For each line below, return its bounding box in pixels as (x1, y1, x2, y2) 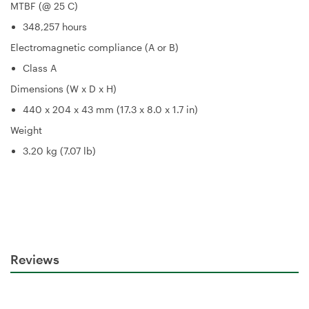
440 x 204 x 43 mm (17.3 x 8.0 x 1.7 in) (23, 103, 198, 115)
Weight (10, 123, 42, 136)
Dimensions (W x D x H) (10, 82, 117, 94)
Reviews (10, 251, 59, 267)
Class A (23, 61, 57, 74)
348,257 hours (23, 20, 87, 32)
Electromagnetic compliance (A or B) (10, 41, 179, 53)
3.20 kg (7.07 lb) (23, 144, 96, 157)
